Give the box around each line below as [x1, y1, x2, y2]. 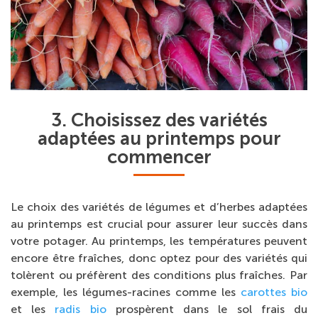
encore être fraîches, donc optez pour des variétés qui [11, 251, 307, 265]
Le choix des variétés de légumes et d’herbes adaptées [11, 200, 307, 214]
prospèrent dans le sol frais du [106, 302, 308, 317]
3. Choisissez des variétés [50, 109, 268, 132]
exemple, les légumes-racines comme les [11, 285, 241, 300]
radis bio [55, 302, 106, 317]
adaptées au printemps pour [37, 128, 281, 150]
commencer [106, 146, 212, 169]
